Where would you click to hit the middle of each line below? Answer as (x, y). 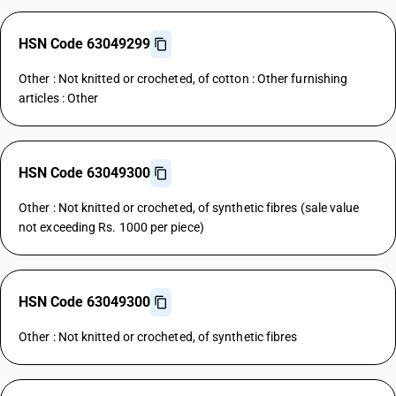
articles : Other (59, 98)
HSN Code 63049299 (84, 44)
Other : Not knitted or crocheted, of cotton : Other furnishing (183, 79)
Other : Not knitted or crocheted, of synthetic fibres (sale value (189, 208)
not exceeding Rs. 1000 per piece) (111, 227)
